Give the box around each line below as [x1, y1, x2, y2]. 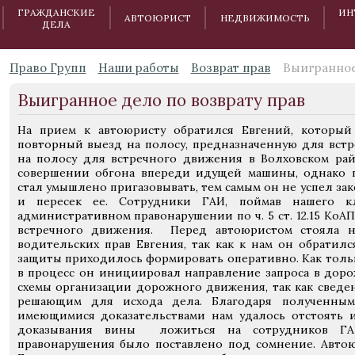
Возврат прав [190, 60, 271, 75]
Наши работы [97, 60, 179, 75]
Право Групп [9, 60, 86, 75]
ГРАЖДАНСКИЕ [17, 6, 96, 18]
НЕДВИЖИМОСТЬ [219, 12, 310, 24]
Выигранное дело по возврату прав [17, 90, 305, 111]
